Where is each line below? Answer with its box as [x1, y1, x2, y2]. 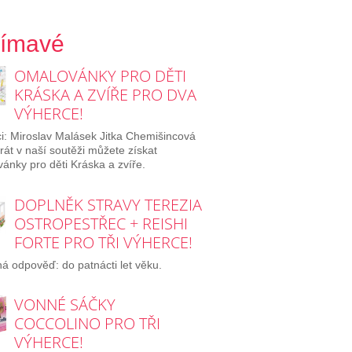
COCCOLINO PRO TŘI [13, 313, 160, 335]
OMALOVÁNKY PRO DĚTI [13, 64, 186, 86]
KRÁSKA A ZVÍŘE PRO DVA [13, 83, 196, 105]
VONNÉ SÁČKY [13, 294, 115, 316]
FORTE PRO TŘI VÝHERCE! [13, 231, 192, 253]
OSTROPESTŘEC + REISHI [13, 212, 188, 234]
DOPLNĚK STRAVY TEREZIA [13, 193, 202, 215]
